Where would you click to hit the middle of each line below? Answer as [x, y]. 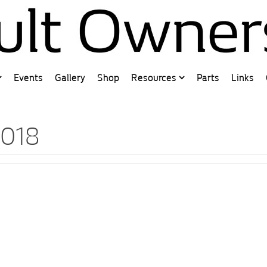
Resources [154, 78]
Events [28, 78]
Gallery [70, 78]
